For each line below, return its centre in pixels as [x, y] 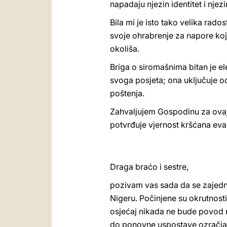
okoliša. [125, 49]
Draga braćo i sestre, [149, 167]
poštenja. [127, 93]
